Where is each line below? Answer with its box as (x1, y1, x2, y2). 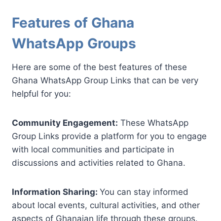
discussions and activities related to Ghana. (12, 157, 185, 168)
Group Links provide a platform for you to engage (12, 131, 207, 141)
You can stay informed (100, 186, 188, 197)
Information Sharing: (12, 186, 100, 197)
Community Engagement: (12, 117, 118, 128)
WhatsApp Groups (12, 35, 136, 52)
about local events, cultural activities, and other (12, 200, 200, 210)
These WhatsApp (118, 117, 188, 128)
